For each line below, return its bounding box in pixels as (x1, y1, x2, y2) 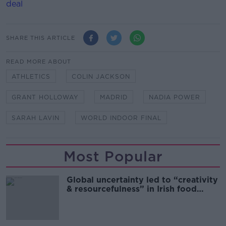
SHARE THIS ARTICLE (6, 34, 75, 41)
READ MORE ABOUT (6, 58, 71, 65)
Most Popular (63, 148, 163, 165)
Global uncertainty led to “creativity (67, 175, 218, 185)
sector (67, 193, 93, 203)
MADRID (100, 93, 128, 101)
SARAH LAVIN (12, 114, 60, 122)
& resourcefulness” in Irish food (67, 184, 197, 194)
